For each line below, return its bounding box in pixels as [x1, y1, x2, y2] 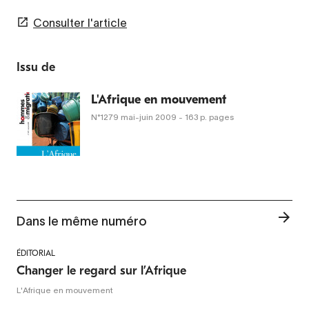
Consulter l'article [33, 16, 127, 29]
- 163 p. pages [179, 112, 234, 121]
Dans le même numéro [17, 214, 146, 228]
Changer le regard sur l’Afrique [17, 263, 186, 278]
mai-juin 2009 [121, 112, 177, 121]
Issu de [17, 59, 55, 74]
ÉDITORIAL [17, 248, 55, 258]
